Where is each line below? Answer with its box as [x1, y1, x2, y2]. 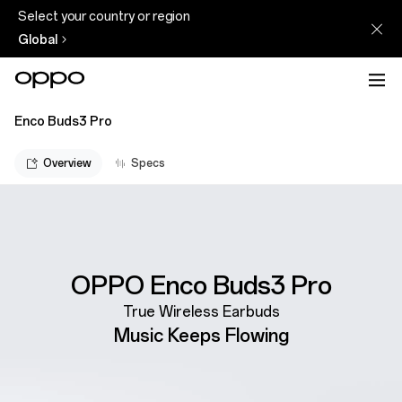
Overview [43, 156, 92, 170]
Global [18, 32, 57, 48]
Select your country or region [18, 9, 191, 24]
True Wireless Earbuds [122, 302, 280, 320]
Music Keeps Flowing [113, 324, 289, 346]
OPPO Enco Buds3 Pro [70, 269, 332, 301]
